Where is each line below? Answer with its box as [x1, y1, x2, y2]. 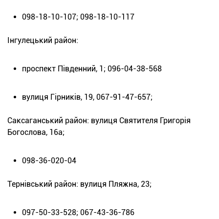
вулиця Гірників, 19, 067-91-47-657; [22, 92, 153, 102]
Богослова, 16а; [7, 127, 65, 137]
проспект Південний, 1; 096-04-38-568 [22, 64, 162, 73]
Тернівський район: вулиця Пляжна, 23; [7, 179, 152, 189]
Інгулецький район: [7, 35, 78, 45]
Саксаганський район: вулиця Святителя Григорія [7, 115, 191, 125]
